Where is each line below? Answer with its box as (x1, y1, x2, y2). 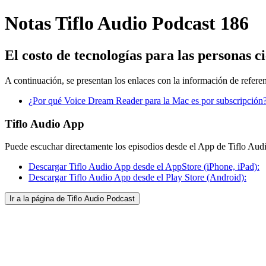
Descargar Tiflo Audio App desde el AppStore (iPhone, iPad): (28, 161, 259, 172)
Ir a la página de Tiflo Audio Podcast (9, 194, 135, 204)
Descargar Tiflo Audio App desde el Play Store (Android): (28, 172, 246, 183)
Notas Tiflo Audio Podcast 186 (5, 12, 249, 34)
